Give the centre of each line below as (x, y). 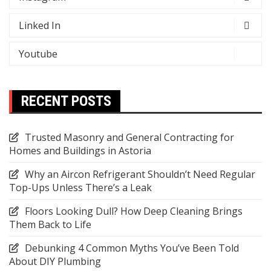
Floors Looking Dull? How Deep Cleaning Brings (134, 211)
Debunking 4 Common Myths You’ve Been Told (132, 248)
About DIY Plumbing (55, 262)
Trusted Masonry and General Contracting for (129, 138)
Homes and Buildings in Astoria (80, 151)
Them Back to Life (50, 225)
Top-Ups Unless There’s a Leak (80, 188)
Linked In (40, 26)
